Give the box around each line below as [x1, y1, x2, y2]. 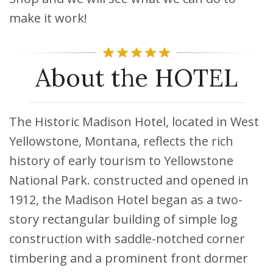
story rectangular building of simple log [9, 210, 238, 227]
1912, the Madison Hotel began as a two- [9, 191, 243, 208]
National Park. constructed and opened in [9, 171, 249, 188]
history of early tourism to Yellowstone [9, 152, 233, 169]
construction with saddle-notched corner [9, 230, 245, 247]
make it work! [9, 9, 87, 26]
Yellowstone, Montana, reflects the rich [9, 132, 233, 149]
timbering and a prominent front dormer [9, 249, 248, 266]
